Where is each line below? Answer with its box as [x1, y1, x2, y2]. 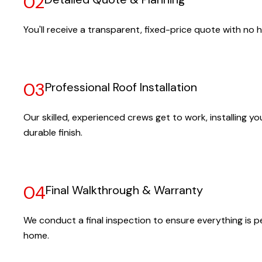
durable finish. [23, 126, 82, 139]
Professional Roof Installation [45, 80, 197, 95]
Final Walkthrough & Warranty [46, 182, 203, 198]
